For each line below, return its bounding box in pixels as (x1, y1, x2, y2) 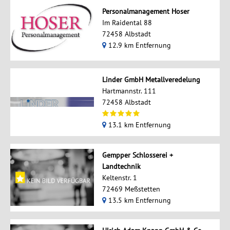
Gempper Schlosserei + (102, 150, 173, 160)
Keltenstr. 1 (102, 172, 137, 182)
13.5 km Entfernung (106, 195, 171, 205)
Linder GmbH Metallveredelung (102, 74, 200, 84)
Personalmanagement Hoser (102, 6, 189, 16)
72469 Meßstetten (102, 184, 160, 194)
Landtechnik (102, 161, 141, 171)
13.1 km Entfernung (106, 120, 171, 129)
